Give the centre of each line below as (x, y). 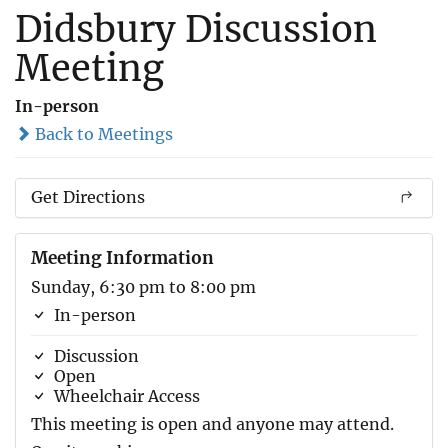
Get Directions (88, 196)
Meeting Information (122, 257)
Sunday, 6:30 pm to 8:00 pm (143, 286)
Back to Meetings (102, 133)
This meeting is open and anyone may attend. (212, 423)
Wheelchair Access (125, 395)
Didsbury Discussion (196, 29)
